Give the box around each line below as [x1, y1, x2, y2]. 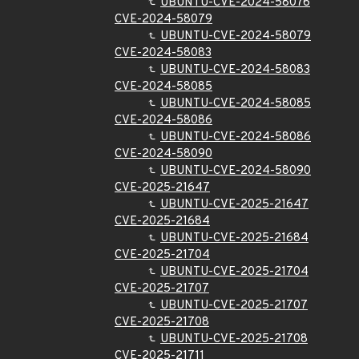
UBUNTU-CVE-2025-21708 [160, 332, 308, 347]
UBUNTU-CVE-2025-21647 [160, 197, 309, 212]
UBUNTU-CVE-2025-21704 [160, 264, 309, 280]
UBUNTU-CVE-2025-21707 [160, 298, 308, 313]
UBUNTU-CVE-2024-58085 [160, 96, 311, 111]
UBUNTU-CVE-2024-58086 [160, 130, 311, 145]
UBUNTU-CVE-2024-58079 [160, 29, 311, 44]
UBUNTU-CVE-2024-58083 [160, 63, 310, 78]
